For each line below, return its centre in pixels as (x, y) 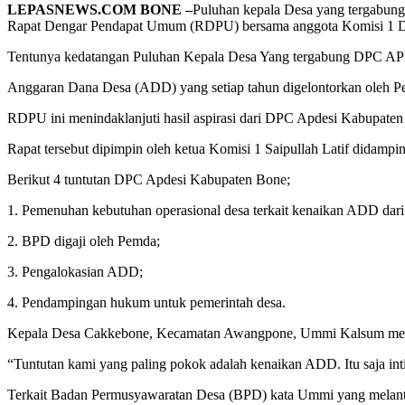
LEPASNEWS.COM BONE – (100, 10)
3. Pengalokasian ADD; (75, 272)
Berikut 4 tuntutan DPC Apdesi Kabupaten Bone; (149, 180)
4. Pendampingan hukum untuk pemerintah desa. (146, 303)
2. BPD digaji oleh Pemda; (84, 241)
